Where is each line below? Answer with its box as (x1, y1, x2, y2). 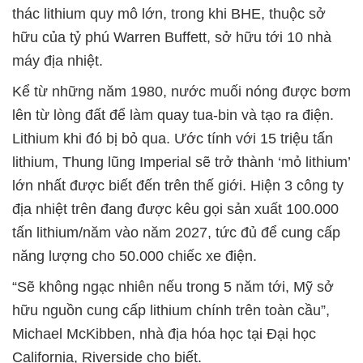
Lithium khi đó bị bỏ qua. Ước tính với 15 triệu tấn (12, 130, 333, 147)
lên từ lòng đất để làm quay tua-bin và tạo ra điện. (12, 106, 334, 123)
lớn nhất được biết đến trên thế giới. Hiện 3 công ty (12, 177, 344, 194)
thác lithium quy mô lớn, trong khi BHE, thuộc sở (12, 5, 326, 22)
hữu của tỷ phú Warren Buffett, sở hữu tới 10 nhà (12, 28, 331, 45)
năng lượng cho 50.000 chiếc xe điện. (12, 247, 257, 264)
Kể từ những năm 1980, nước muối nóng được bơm (12, 83, 351, 100)
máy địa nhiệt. (12, 52, 103, 69)
